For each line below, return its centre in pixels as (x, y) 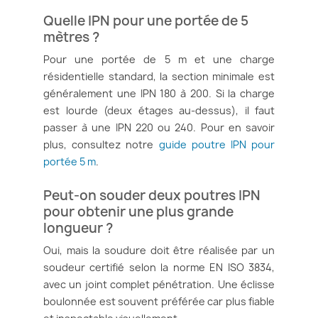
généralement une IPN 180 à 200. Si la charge (159, 93)
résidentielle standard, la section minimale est (159, 76)
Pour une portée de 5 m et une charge (159, 59)
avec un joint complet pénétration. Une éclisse (159, 284)
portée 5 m (70, 161)
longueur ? (78, 227)
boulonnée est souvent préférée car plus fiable (159, 301)
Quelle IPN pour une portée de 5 (146, 20)
